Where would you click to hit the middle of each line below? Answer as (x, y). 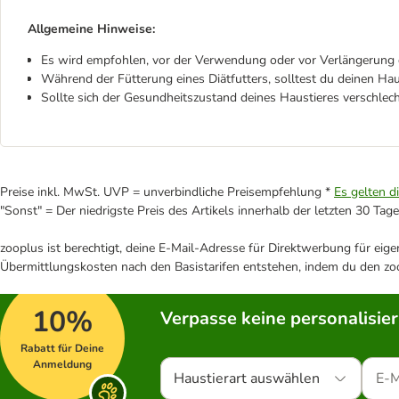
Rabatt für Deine (62, 348)
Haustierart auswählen (247, 379)
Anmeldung (62, 364)
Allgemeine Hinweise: (91, 29)
